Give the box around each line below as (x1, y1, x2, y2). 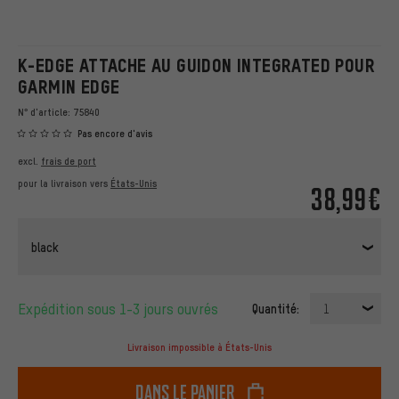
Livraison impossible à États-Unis (127, 341, 272, 354)
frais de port (41, 155, 96, 168)
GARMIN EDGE (18, 77, 120, 97)
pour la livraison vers (18, 177, 110, 191)
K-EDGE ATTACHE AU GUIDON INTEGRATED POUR (18, 55, 375, 76)
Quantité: (252, 300, 299, 317)
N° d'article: (18, 106, 73, 118)
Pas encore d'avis (77, 127, 152, 141)
